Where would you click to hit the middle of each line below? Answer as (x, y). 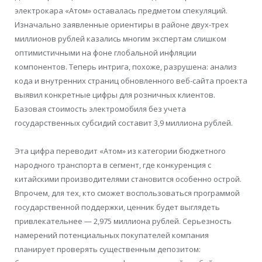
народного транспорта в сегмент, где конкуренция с (113, 165)
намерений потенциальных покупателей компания (112, 235)
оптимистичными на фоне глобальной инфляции (106, 53)
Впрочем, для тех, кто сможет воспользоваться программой (127, 193)
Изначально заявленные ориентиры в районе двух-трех (122, 25)
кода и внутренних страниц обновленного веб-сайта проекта (131, 81)
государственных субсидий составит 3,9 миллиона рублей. (124, 123)
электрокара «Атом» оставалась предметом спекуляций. (121, 11)
